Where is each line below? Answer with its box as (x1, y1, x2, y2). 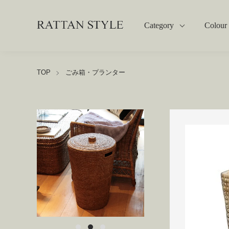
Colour (204, 21, 227, 30)
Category (144, 21, 174, 30)
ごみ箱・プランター (65, 68, 125, 76)
